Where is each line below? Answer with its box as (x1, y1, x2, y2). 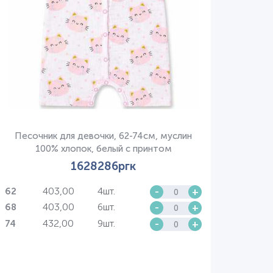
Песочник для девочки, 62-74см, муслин (15, 130, 193, 141)
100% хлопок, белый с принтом (35, 143, 172, 154)
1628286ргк (71, 158, 136, 173)
